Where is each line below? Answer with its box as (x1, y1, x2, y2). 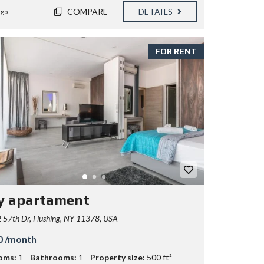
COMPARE (67, 6, 108, 16)
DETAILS (138, 6, 174, 16)
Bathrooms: (29, 252, 77, 262)
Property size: (90, 252, 145, 262)
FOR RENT (155, 46, 197, 56)
